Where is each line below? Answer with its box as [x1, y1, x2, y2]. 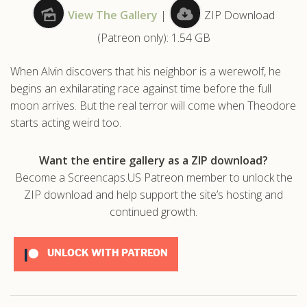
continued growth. [110, 204, 197, 219]
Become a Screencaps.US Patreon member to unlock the [14, 169, 293, 185]
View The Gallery [67, 7, 158, 23]
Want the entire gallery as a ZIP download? [39, 152, 268, 168]
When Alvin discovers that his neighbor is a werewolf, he [10, 63, 281, 79]
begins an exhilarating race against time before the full [10, 80, 271, 96]
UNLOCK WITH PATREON [45, 247, 168, 259]
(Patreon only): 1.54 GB [97, 29, 210, 45]
